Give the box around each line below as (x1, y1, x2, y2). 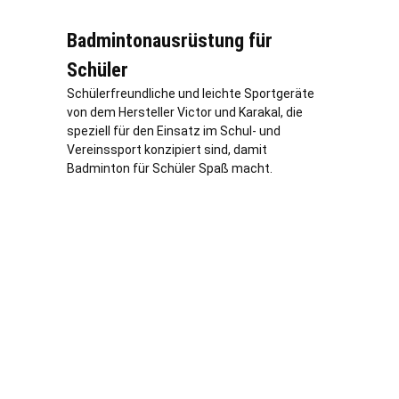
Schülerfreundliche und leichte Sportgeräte (67, 86, 314, 102)
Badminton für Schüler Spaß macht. (67, 161, 273, 176)
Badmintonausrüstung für (67, 29, 273, 53)
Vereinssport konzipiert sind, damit (67, 142, 267, 158)
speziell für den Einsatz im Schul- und (67, 124, 281, 139)
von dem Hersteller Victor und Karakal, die (67, 105, 303, 120)
